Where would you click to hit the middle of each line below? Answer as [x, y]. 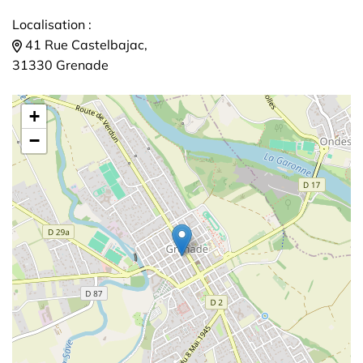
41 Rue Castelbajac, [85, 45]
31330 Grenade [60, 65]
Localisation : [52, 24]
